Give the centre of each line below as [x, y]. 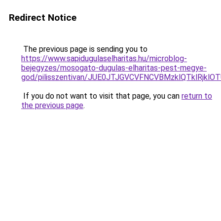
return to [197, 96]
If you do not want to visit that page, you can [101, 96]
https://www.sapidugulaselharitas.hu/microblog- [104, 58]
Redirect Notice [43, 18]
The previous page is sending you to [84, 49]
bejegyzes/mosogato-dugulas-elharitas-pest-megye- [114, 68]
